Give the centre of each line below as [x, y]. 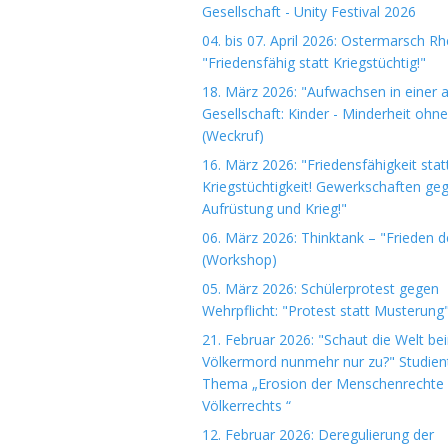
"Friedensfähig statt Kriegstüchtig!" [314, 62]
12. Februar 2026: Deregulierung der [318, 434]
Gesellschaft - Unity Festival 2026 [309, 11]
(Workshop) [239, 259]
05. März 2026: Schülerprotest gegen [320, 288]
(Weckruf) [233, 135]
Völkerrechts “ [246, 405]
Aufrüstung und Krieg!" [274, 208]
